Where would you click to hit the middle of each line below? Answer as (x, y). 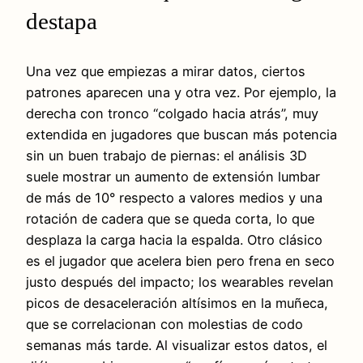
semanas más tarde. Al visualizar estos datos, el (177, 346)
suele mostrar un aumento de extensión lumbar (173, 177)
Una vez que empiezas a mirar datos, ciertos (166, 72)
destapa (62, 21)
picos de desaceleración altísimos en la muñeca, (177, 303)
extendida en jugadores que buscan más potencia (181, 135)
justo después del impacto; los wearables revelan (180, 282)
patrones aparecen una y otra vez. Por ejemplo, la (181, 93)
